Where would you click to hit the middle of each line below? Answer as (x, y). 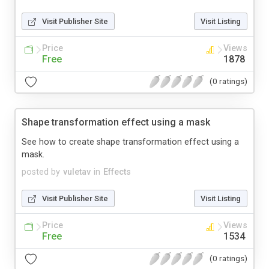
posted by (41, 172)
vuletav (77, 172)
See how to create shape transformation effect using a (130, 142)
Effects (117, 172)
